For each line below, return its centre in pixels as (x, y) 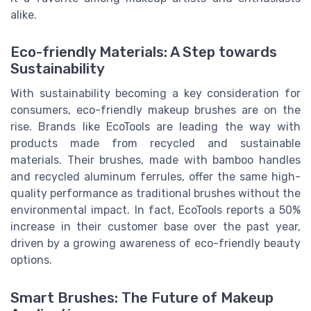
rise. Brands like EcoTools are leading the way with (155, 127)
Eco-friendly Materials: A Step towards (144, 52)
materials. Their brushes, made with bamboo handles (155, 160)
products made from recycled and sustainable (155, 144)
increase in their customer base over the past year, (155, 227)
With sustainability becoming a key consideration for (155, 94)
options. (31, 260)
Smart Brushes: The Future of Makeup (142, 297)
